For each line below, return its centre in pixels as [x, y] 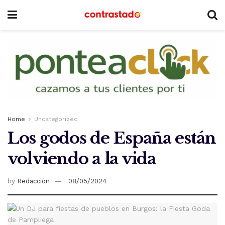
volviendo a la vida [82, 159]
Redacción [33, 181]
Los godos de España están [112, 138]
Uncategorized [56, 119]
